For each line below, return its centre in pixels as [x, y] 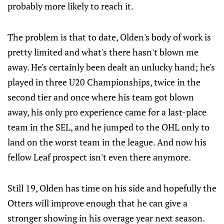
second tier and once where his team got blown [101, 97]
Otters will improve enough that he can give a [97, 203]
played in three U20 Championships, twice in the [104, 82]
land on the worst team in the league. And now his [107, 142]
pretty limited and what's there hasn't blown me [103, 52]
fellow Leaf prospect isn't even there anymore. [99, 157]
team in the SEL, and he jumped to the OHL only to [108, 127]
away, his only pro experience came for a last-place [107, 112]
